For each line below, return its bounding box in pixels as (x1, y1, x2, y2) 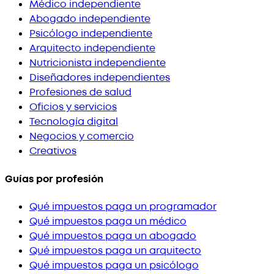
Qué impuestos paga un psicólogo (29, 259, 199, 272)
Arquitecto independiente (29, 42, 155, 56)
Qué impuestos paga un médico (29, 215, 187, 228)
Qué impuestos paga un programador (29, 200, 217, 213)
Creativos (29, 144, 76, 158)
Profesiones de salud (29, 86, 131, 100)
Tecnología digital (29, 115, 118, 129)
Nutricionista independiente (29, 56, 166, 70)
